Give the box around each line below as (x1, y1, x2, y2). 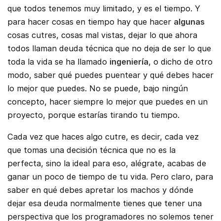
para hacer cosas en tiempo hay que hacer (7, 17, 174, 27)
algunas (174, 17, 205, 27)
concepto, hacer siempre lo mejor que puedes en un (7, 97, 208, 107)
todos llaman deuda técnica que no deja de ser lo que (7, 43, 211, 54)
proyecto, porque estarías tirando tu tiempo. (7, 110, 180, 120)
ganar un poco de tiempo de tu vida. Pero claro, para (7, 171, 213, 182)
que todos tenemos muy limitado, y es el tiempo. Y (7, 3, 200, 14)
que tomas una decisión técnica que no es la (7, 145, 176, 155)
